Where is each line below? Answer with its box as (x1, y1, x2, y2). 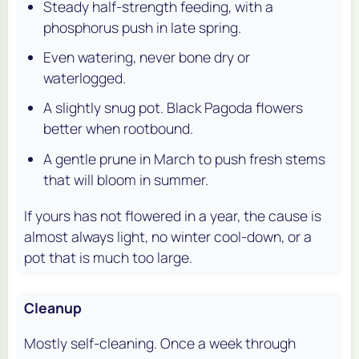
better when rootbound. (43, 119, 193, 139)
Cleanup (24, 297, 82, 317)
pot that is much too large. (24, 247, 192, 267)
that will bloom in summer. (43, 169, 208, 189)
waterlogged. (43, 68, 126, 88)
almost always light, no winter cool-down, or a (24, 226, 312, 246)
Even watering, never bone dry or (43, 47, 250, 67)
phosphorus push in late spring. (43, 18, 241, 38)
